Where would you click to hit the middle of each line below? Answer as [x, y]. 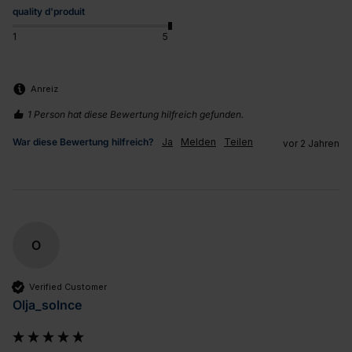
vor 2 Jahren [311, 144]
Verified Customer [68, 286]
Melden [198, 142]
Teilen [238, 142]
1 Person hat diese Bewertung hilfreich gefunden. [136, 115]
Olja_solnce [47, 305]
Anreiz [44, 88]
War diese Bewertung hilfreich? [83, 142]
